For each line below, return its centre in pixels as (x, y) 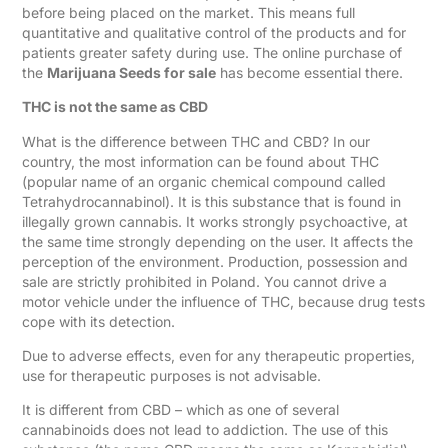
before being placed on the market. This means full (189, 12)
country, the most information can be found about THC (201, 161)
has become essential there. (310, 72)
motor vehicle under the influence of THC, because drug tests (224, 301)
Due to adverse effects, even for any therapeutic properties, (219, 355)
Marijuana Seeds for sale (132, 72)
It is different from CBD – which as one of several (181, 410)
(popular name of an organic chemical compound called (204, 181)
